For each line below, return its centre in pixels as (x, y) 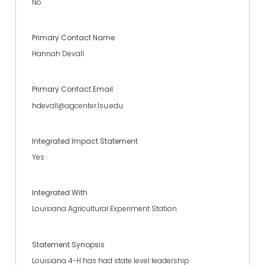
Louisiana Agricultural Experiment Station (104, 209)
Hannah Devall (58, 54)
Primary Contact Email (72, 89)
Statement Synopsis (68, 244)
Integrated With (60, 193)
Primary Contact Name (73, 38)
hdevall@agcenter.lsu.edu (77, 105)
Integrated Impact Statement (85, 141)
